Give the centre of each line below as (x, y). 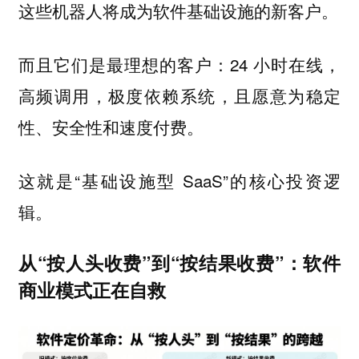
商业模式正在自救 (92, 290)
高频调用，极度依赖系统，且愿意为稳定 (179, 95)
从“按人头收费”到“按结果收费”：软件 (179, 263)
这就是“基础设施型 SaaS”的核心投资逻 (179, 180)
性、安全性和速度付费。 (111, 126)
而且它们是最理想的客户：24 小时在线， (179, 64)
